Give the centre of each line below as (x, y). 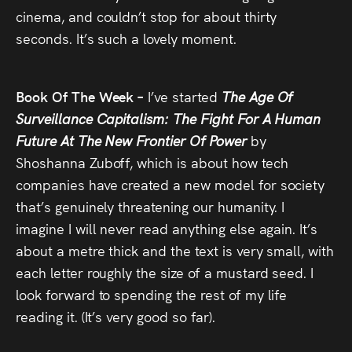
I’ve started (185, 96)
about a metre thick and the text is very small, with (175, 250)
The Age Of (257, 96)
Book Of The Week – (82, 96)
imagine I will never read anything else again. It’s (167, 228)
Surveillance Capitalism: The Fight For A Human (169, 118)
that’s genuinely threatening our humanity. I (150, 206)
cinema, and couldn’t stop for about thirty (147, 16)
